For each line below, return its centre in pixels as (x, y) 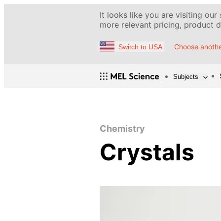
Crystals (147, 152)
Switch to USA (140, 47)
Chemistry (122, 129)
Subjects (186, 76)
